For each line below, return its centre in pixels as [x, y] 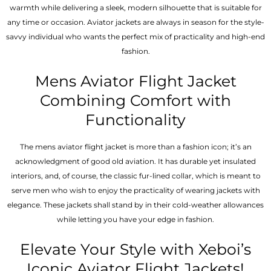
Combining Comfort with [135, 100]
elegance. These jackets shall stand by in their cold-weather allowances [135, 205]
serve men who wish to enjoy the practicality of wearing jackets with [135, 191]
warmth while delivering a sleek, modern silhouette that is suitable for [135, 7]
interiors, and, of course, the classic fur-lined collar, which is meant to [135, 176]
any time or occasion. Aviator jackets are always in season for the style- [135, 22]
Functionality [135, 119]
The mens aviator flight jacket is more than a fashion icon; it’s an [135, 147]
